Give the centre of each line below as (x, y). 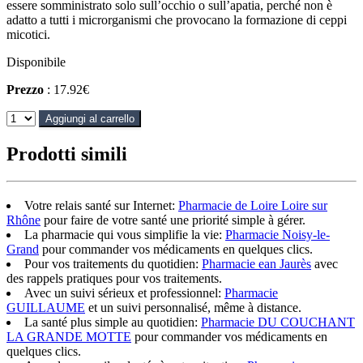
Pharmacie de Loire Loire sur (253, 206)
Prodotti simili (67, 154)
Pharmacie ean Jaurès (256, 264)
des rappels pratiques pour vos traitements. (114, 279)
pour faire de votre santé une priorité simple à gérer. (173, 220)
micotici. (28, 34)
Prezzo (27, 89)
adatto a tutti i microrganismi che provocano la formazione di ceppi (177, 19)
